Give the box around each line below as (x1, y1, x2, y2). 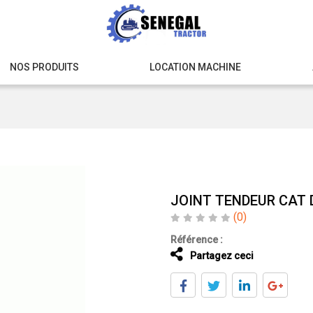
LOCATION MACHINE (150, 61, 242, 73)
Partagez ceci (188, 249, 254, 261)
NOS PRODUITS (9, 61, 79, 73)
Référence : (170, 233, 223, 245)
